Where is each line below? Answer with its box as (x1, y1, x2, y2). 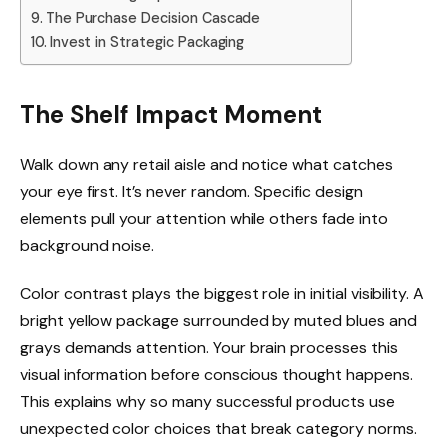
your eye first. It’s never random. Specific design (20, 181, 363, 203)
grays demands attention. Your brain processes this (20, 337, 398, 359)
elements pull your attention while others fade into (20, 208, 388, 230)
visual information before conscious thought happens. (20, 364, 413, 386)
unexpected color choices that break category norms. (20, 418, 417, 440)
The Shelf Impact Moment (20, 99, 322, 131)
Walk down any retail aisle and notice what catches (20, 154, 393, 176)
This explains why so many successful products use (20, 391, 395, 413)
